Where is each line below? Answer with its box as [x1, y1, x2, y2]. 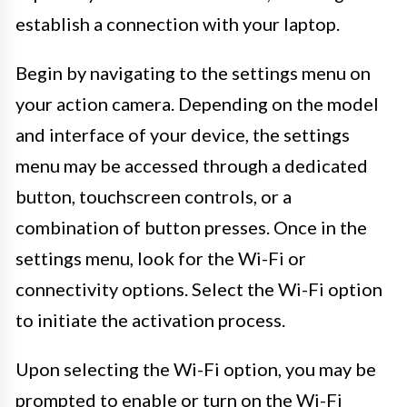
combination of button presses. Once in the [15, 215, 367, 238]
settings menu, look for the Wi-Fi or [15, 246, 306, 269]
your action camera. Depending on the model [15, 92, 379, 114]
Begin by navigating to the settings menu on [15, 61, 371, 84]
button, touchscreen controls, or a [15, 184, 292, 207]
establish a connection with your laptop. [15, 12, 340, 35]
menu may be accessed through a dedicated [15, 154, 368, 176]
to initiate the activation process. [15, 308, 285, 331]
